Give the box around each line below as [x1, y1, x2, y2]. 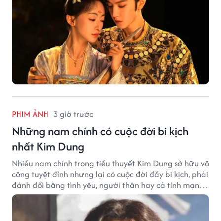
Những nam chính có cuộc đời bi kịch [12, 123, 188, 140]
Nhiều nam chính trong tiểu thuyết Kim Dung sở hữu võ [12, 157, 209, 170]
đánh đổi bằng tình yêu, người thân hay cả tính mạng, [12, 179, 206, 191]
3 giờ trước [53, 108, 93, 120]
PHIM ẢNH [12, 108, 48, 120]
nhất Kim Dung [12, 138, 84, 155]
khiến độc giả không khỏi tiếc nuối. [12, 190, 135, 202]
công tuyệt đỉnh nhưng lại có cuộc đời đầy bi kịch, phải [12, 168, 208, 181]
